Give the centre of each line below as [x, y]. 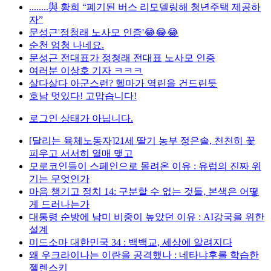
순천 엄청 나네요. [67, 45]
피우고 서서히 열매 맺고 [81, 153]
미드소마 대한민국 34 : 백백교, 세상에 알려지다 [131, 242]
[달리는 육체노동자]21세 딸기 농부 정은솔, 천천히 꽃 [142, 141]
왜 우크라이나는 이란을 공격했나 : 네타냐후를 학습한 [144, 255]
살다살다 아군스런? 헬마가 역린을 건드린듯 [123, 83]
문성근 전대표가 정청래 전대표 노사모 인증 [122, 58]
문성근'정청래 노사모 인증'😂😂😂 [104, 32]
